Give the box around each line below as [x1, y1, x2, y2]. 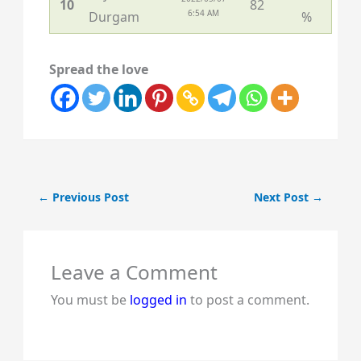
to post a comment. [186, 290, 309, 309]
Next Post [254, 189, 313, 205]
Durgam [88, 7, 139, 26]
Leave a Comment [50, 258, 218, 285]
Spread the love [48, 60, 148, 78]
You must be [50, 290, 130, 309]
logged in [129, 290, 187, 309]
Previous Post [48, 189, 129, 205]
